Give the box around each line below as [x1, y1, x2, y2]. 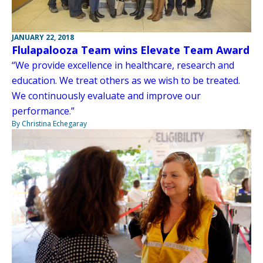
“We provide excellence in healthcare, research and [12, 58, 234, 72]
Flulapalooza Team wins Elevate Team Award [12, 42, 249, 57]
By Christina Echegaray [12, 118, 87, 129]
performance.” [12, 104, 77, 117]
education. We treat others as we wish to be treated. [12, 73, 240, 87]
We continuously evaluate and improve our [12, 89, 201, 102]
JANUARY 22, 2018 [12, 32, 74, 42]
